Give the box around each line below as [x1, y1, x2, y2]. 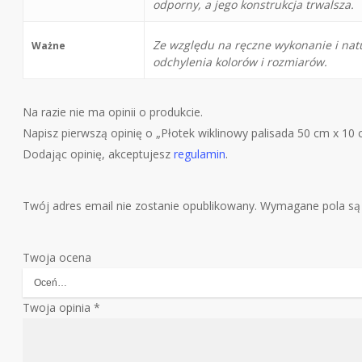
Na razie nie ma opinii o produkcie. [23, 103, 204, 120]
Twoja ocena [23, 249, 92, 265]
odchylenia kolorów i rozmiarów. [153, 53, 328, 69]
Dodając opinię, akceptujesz [23, 145, 175, 162]
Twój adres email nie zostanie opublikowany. [23, 197, 258, 213]
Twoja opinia [23, 299, 95, 315]
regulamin [174, 145, 226, 162]
